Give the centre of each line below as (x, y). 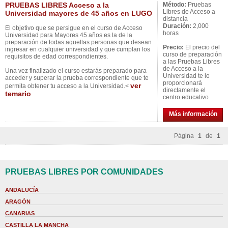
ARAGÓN (18, 202)
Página (185, 136)
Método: (175, 5)
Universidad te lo (186, 76)
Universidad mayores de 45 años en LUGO (79, 13)
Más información (193, 114)
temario (18, 94)
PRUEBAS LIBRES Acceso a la (57, 5)
